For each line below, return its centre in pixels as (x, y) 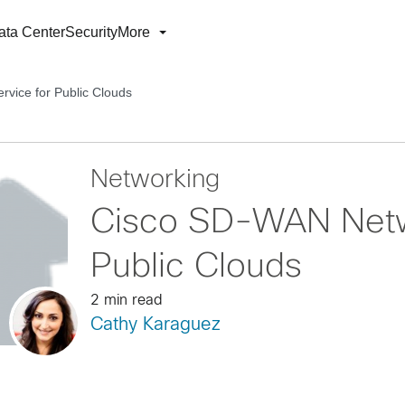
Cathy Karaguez (155, 325)
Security (91, 32)
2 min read (126, 301)
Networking (155, 181)
